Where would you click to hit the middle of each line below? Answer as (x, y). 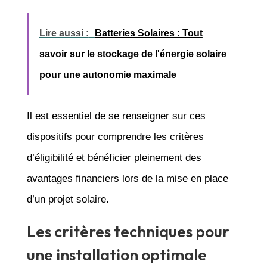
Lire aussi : (64, 33)
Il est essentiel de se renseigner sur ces (116, 116)
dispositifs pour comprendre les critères (115, 136)
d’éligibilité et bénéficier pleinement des (114, 157)
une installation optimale (117, 254)
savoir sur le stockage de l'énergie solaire (133, 54)
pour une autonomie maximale (108, 74)
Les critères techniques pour (128, 231)
